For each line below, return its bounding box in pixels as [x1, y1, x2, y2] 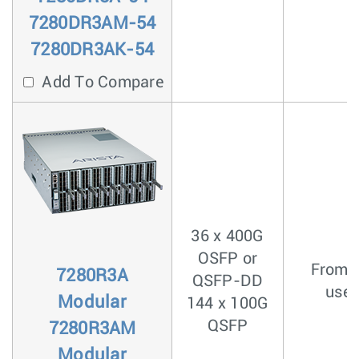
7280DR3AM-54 [28, 14, 156, 33]
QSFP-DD [192, 273, 264, 289]
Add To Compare [38, 75, 163, 91]
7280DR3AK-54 [30, 41, 154, 59]
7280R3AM [48, 320, 136, 338]
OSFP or [197, 251, 258, 267]
